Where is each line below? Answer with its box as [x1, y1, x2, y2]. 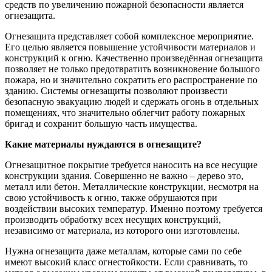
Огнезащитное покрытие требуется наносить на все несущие [5, 159, 257, 170]
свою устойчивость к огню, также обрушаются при [5, 192, 217, 203]
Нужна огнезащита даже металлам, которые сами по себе [5, 245, 242, 256]
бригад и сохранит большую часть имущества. [5, 118, 197, 129]
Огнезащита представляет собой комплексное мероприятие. [5, 30, 254, 41]
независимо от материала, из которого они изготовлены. [5, 225, 240, 236]
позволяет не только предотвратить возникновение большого [5, 63, 260, 74]
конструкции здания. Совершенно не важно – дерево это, [5, 170, 243, 181]
